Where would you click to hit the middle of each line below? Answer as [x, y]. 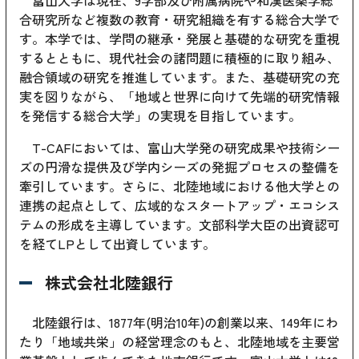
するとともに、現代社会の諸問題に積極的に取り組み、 [179, 57]
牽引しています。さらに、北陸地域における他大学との [179, 186]
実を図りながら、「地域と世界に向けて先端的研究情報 [179, 96]
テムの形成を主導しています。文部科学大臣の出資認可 [179, 224]
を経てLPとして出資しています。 [117, 243]
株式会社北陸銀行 [109, 282]
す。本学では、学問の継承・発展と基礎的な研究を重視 [179, 38]
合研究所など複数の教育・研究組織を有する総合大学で [179, 19]
